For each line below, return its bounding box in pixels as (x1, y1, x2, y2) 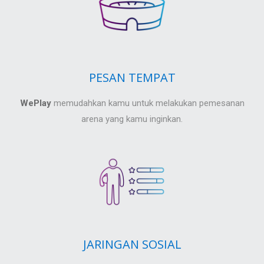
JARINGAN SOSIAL (82, 236, 181, 252)
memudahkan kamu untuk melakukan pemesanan (51, 98, 245, 108)
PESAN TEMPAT (88, 70, 176, 85)
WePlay (19, 98, 51, 108)
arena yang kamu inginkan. (81, 114, 183, 124)
